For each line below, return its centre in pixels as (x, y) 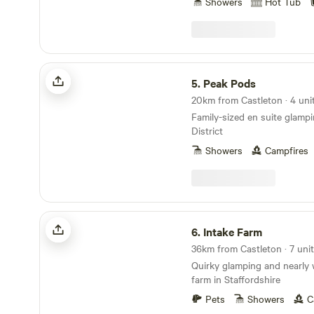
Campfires (287, 150)
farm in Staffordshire (236, 279)
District (207, 130)
